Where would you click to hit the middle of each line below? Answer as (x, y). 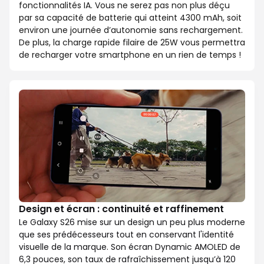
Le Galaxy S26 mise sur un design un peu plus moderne (132, 222)
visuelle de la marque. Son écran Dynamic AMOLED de (130, 247)
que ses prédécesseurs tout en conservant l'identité (126, 235)
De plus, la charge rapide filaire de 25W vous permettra (132, 42)
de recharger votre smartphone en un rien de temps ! (130, 55)
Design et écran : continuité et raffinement (121, 209)
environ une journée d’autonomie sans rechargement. (131, 30)
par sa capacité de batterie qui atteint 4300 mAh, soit (130, 18)
